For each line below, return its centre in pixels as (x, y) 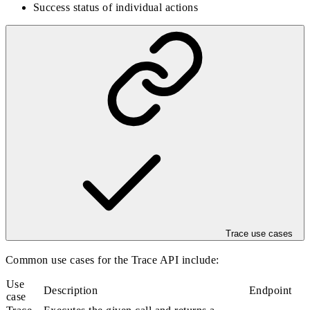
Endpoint (271, 291)
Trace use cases (259, 233)
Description (71, 291)
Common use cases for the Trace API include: (112, 260)
